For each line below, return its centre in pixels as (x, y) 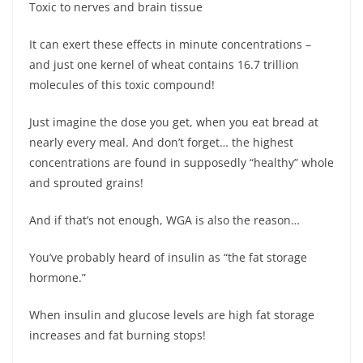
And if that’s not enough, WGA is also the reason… (164, 220)
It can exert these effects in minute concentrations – (170, 44)
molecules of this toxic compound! (122, 84)
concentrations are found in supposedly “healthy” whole (181, 162)
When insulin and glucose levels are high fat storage (172, 314)
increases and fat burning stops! (117, 335)
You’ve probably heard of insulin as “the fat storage (168, 257)
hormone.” (58, 277)
